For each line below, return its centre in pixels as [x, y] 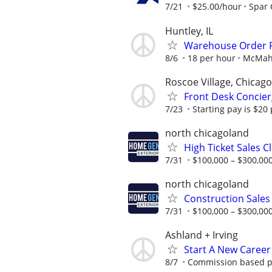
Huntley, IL [189, 31]
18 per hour [212, 58]
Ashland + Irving [202, 235]
